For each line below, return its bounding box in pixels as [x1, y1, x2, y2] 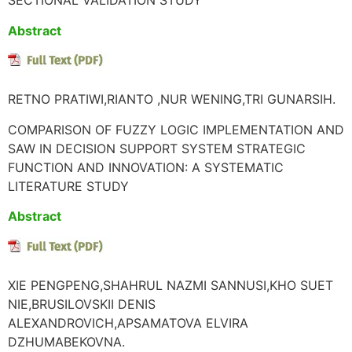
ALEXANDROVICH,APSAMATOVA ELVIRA [8, 314, 248, 331]
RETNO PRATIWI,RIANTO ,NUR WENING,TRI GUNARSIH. [8, 91, 335, 108]
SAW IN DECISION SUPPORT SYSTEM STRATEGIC [8, 140, 306, 156]
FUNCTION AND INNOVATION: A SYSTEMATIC [8, 159, 284, 175]
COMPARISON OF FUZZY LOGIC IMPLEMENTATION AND [8, 121, 344, 137]
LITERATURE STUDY [8, 178, 129, 194]
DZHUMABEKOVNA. [8, 333, 125, 350]
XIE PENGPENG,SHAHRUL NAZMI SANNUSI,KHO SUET [8, 277, 333, 293]
